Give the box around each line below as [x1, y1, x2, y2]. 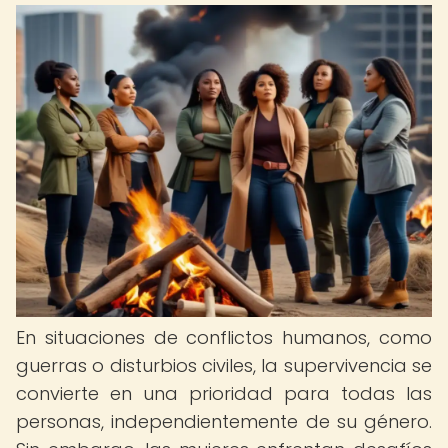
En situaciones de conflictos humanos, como [16, 325, 432, 350]
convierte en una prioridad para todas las [16, 381, 432, 406]
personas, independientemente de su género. [16, 409, 432, 434]
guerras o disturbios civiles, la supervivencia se [16, 353, 432, 378]
